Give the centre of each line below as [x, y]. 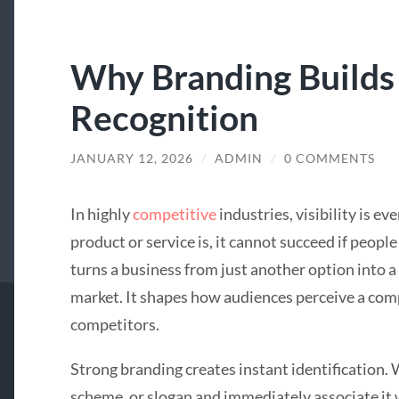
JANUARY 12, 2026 [131, 158]
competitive [174, 214]
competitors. [114, 325]
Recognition [164, 117]
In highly [101, 214]
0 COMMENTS [329, 158]
